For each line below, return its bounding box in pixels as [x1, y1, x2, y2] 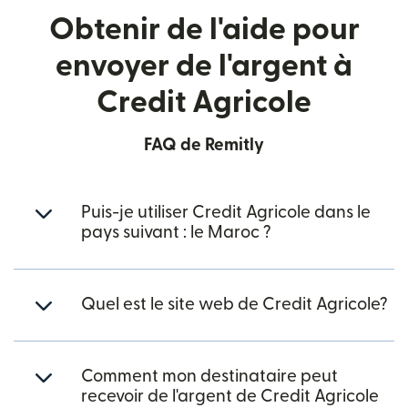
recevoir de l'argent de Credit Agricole [81, 388, 379, 405]
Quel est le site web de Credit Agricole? [81, 296, 388, 313]
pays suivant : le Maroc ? [81, 224, 271, 241]
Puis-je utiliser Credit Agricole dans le [81, 204, 371, 221]
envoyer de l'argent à [56, 51, 352, 81]
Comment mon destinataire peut [81, 368, 338, 385]
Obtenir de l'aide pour [48, 15, 360, 45]
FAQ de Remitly [144, 137, 264, 154]
